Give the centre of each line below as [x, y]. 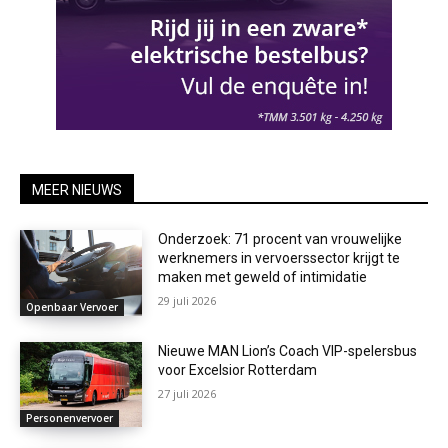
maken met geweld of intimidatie [263, 277]
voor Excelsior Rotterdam [238, 369]
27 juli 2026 [187, 393]
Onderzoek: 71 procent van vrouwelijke [280, 239]
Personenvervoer [69, 418]
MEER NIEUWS [77, 190]
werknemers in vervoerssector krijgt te [279, 258]
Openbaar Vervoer [72, 306]
